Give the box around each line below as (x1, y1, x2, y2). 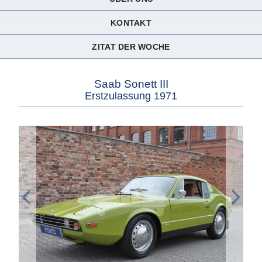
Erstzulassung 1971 (85, 89, 177, 102)
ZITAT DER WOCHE (92, 42, 170, 51)
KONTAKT (111, 18, 151, 27)
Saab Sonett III (94, 77, 168, 90)
